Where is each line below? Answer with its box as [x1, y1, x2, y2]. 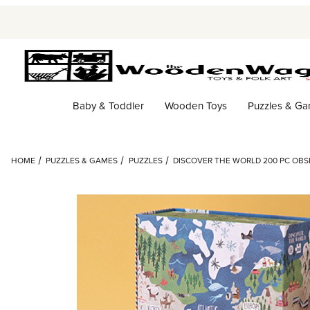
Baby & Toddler [72, 98, 144, 113]
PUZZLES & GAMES [46, 154, 118, 167]
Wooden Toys [164, 98, 227, 113]
